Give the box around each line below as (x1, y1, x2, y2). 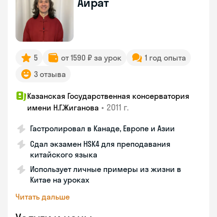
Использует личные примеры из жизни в (30, 164, 181, 174)
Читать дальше (15, 192, 70, 201)
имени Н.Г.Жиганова (27, 103, 99, 112)
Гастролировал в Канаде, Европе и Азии (30, 124, 175, 133)
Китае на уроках (30, 175, 89, 185)
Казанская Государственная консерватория (27, 91, 189, 101)
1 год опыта (145, 53, 186, 62)
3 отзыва (34, 69, 66, 79)
